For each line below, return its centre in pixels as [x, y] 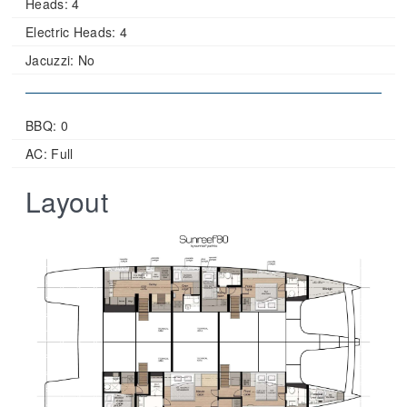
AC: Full [50, 154]
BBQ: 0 [47, 126]
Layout [67, 202]
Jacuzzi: [50, 60]
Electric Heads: [71, 32]
